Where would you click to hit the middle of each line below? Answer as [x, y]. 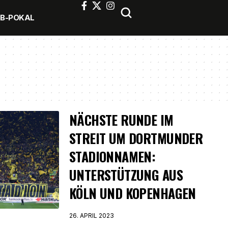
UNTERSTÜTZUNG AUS [126, 175]
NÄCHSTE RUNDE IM [121, 120]
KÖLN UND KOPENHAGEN [133, 193]
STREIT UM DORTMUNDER [136, 138]
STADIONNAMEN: [112, 156]
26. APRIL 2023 [92, 216]
